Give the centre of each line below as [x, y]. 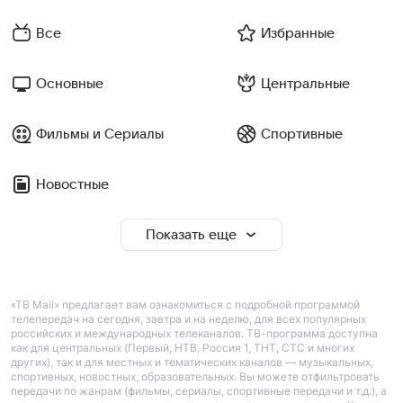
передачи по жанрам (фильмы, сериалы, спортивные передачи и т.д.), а [199, 391]
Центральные [305, 84]
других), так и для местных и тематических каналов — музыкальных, [192, 362]
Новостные [72, 184]
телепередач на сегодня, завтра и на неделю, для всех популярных [188, 319]
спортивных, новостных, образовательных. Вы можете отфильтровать [195, 376]
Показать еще [191, 235]
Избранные [297, 33]
